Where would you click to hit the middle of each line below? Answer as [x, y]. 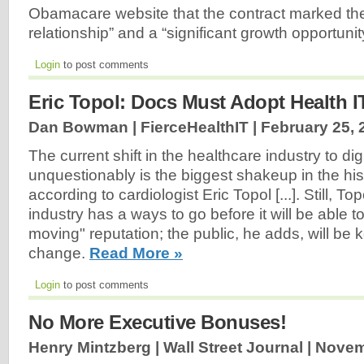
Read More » [136, 253]
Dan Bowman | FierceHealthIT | [145, 127]
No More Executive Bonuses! [157, 323]
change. [59, 253]
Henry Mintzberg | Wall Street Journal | [172, 348]
